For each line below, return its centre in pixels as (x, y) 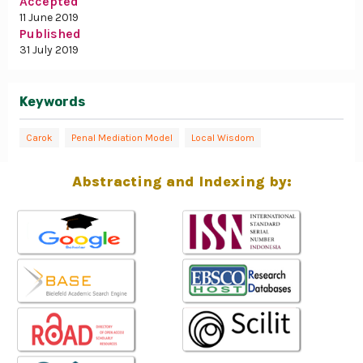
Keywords (52, 101)
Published (50, 33)
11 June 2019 (49, 17)
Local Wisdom (223, 137)
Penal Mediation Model (122, 137)
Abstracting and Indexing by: (181, 181)
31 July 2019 (49, 49)
